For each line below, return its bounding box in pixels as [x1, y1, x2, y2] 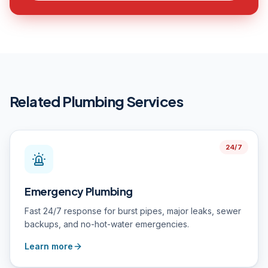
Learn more [25, 241, 73, 251]
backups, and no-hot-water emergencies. [25, 219, 189, 229]
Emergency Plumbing [25, 184, 133, 198]
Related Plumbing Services [10, 92, 183, 110]
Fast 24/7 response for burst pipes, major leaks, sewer [25, 206, 241, 216]
